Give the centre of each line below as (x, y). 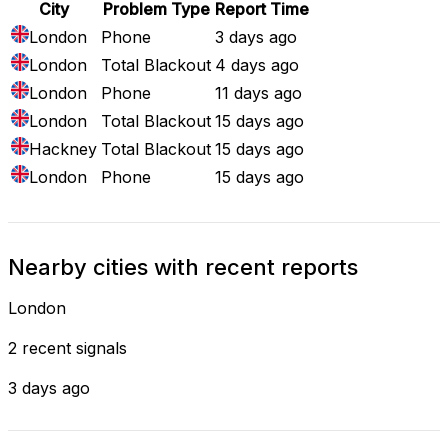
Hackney (63, 148)
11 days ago (258, 92)
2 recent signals (67, 347)
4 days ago (257, 64)
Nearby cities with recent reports (183, 266)
